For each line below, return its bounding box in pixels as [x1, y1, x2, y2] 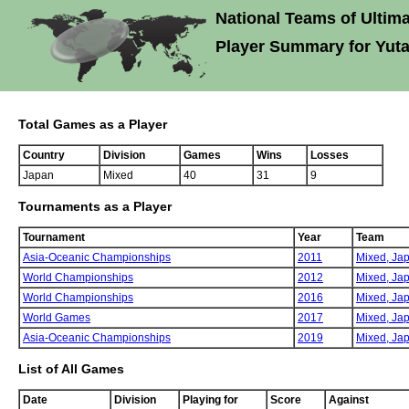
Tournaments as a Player [18, 199, 172, 215]
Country [23, 149, 65, 163]
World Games [23, 311, 90, 325]
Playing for [183, 393, 238, 407]
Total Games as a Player [18, 117, 167, 132]
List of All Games [18, 362, 124, 377]
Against [329, 393, 369, 407]
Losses [310, 149, 349, 163]
